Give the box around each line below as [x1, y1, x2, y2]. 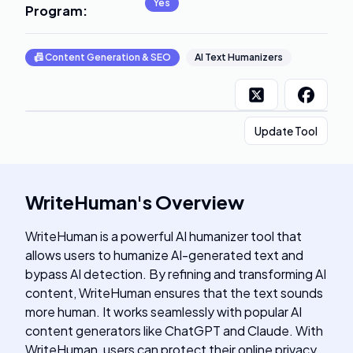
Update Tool [255, 124, 318, 138]
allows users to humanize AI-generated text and [25, 247, 303, 263]
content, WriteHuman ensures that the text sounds [25, 284, 323, 301]
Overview [155, 190, 244, 214]
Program [25, 2, 83, 19]
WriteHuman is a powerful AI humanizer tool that [25, 228, 302, 244]
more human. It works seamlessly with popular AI [25, 303, 302, 320]
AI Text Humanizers [195, 51, 283, 63]
